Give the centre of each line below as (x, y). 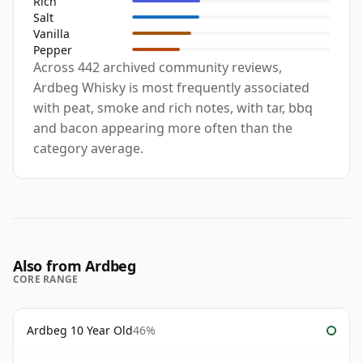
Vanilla (51, 33)
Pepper (53, 49)
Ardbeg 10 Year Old (80, 331)
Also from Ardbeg (75, 266)
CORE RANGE (46, 280)
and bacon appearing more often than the (163, 128)
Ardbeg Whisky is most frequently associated (171, 88)
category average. (88, 149)
